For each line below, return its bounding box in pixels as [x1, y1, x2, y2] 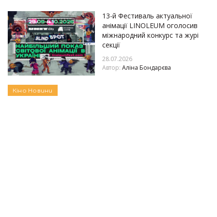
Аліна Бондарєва [122, 63, 171, 72]
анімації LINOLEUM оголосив [102, 21, 198, 30]
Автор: [102, 63, 122, 72]
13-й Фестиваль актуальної [102, 11, 192, 20]
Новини [28, 87, 53, 94]
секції [102, 40, 120, 49]
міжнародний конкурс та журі [102, 31, 199, 40]
